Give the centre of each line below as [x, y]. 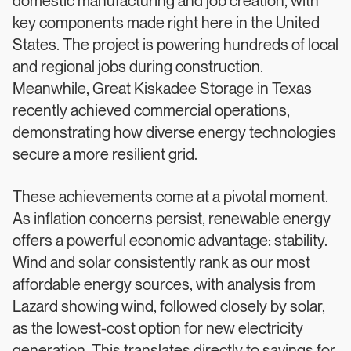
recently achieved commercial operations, [151, 111]
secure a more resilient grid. [105, 155]
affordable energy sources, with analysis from [164, 285]
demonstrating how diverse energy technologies [174, 133]
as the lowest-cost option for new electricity [158, 329]
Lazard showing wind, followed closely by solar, [169, 307]
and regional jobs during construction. [138, 67]
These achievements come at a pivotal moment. [170, 197]
